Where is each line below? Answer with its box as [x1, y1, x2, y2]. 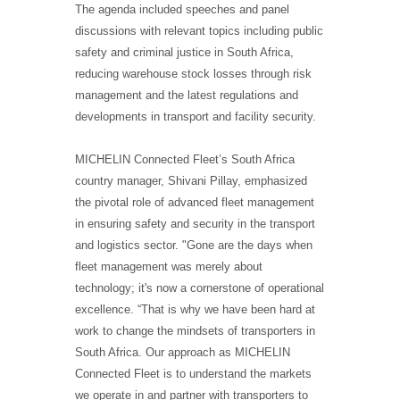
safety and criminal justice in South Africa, [75, 46, 294, 60]
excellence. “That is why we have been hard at [75, 303, 315, 317]
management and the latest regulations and [75, 88, 298, 103]
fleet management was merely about [75, 260, 262, 274]
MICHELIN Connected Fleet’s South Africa [75, 153, 295, 167]
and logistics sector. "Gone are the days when [75, 238, 312, 253]
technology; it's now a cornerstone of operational [75, 281, 324, 296]
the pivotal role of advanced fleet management [75, 196, 314, 210]
